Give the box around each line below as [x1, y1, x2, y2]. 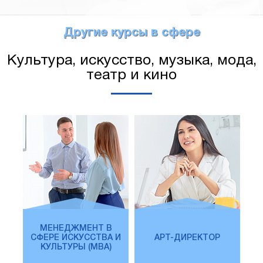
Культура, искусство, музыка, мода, [6, 54, 257, 68]
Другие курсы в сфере [63, 28, 200, 39]
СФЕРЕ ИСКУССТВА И [31, 234, 121, 242]
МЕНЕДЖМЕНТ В [39, 225, 112, 233]
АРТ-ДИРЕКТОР [154, 234, 220, 242]
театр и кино [86, 69, 177, 83]
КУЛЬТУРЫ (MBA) [40, 244, 112, 252]
